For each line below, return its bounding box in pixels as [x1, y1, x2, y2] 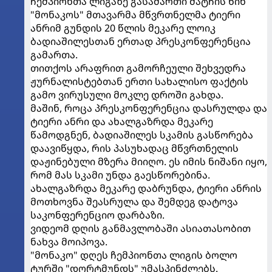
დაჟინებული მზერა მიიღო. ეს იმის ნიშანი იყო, [30, 155, 267, 168]
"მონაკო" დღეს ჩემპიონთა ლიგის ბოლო [30, 248, 237, 262]
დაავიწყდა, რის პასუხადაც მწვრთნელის [30, 141, 239, 155]
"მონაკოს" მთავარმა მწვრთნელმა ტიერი [30, 8, 240, 21]
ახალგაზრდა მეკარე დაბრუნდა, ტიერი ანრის [30, 182, 262, 195]
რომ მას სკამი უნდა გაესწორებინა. [30, 168, 210, 182]
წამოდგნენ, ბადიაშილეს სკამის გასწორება [30, 128, 253, 141]
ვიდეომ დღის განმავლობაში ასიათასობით [30, 222, 251, 235]
